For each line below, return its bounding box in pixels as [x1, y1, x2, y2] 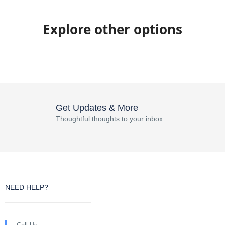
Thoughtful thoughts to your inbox [55, 114, 163, 123]
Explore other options [43, 20, 182, 38]
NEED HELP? [5, 183, 48, 191]
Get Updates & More [55, 102, 138, 113]
